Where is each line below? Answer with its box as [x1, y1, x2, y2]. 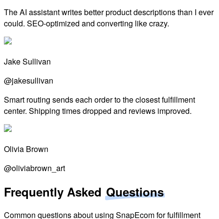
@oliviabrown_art [4, 162, 65, 174]
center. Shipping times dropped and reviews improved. [4, 105, 192, 116]
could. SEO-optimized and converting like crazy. [4, 17, 169, 29]
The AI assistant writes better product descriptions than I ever [4, 6, 214, 18]
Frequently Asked [4, 183, 105, 200]
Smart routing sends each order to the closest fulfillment [4, 93, 195, 105]
